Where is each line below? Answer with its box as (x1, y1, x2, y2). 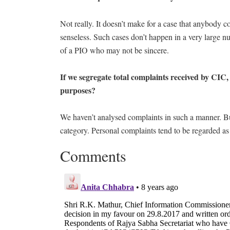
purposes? (60, 84, 100, 97)
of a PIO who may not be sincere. (60, 45, 169, 56)
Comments (60, 145, 126, 166)
